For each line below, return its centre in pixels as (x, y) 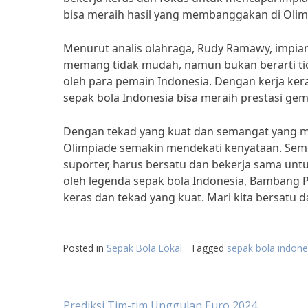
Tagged (209, 248)
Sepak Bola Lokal (144, 248)
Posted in (85, 248)
